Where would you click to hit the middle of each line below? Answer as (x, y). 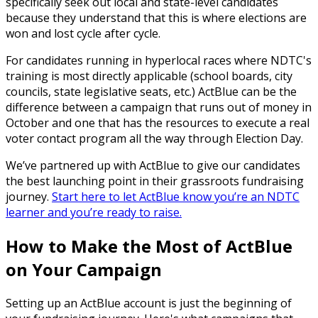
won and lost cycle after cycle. (83, 33)
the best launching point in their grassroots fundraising (155, 181)
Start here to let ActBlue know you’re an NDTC (176, 196)
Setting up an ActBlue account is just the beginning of (149, 303)
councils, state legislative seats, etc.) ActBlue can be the (151, 91)
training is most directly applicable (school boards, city (149, 76)
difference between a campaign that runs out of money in (159, 107)
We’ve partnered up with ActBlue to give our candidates (153, 165)
